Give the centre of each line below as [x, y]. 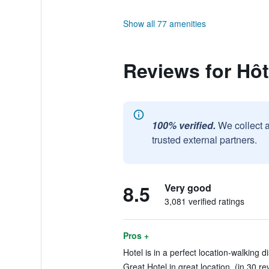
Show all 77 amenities [164, 23]
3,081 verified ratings [204, 201]
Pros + [136, 235]
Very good [188, 188]
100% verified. [183, 125]
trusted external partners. [204, 140]
